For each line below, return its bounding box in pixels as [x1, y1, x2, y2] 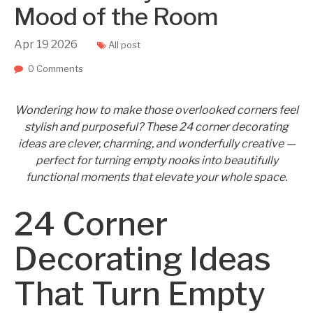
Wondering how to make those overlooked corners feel [15, 103, 298, 117]
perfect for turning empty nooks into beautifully [35, 154, 278, 167]
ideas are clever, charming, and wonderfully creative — [17, 137, 296, 150]
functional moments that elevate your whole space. [26, 170, 287, 184]
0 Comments [28, 63, 83, 74]
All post [108, 39, 140, 50]
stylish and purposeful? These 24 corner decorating [24, 120, 289, 133]
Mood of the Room [14, 2, 219, 31]
